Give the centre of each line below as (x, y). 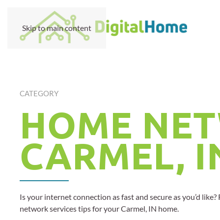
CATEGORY (39, 93)
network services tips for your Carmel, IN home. (99, 208)
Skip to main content (57, 28)
